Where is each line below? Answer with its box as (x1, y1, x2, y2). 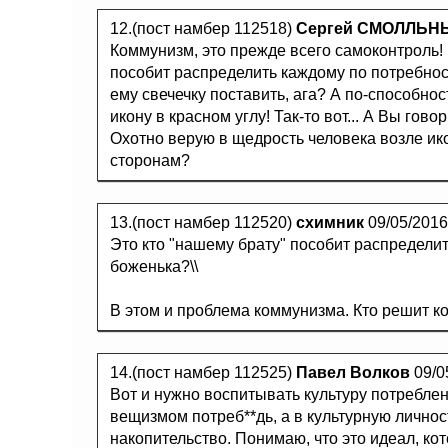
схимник (296, 214, 364, 231)
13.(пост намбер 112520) (110, 214, 296, 231)
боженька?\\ (110, 258, 198, 275)
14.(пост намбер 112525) (110, 364, 296, 381)
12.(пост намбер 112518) (110, 20, 296, 37)
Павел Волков (296, 364, 410, 381)
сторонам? (110, 152, 190, 169)
